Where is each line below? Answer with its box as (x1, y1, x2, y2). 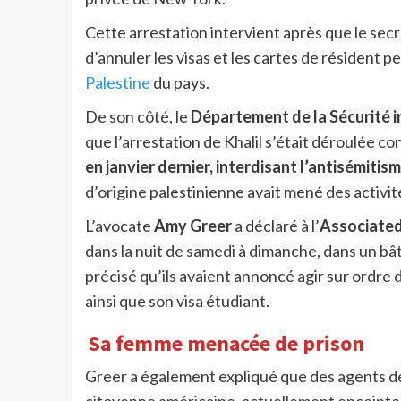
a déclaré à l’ (231, 216, 320, 236)
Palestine (84, 73, 150, 93)
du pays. (149, 73, 209, 93)
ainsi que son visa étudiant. (84, 291, 269, 311)
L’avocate (84, 216, 154, 236)
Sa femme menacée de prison (89, 328, 370, 357)
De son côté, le (84, 107, 191, 127)
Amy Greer (153, 216, 232, 236)
